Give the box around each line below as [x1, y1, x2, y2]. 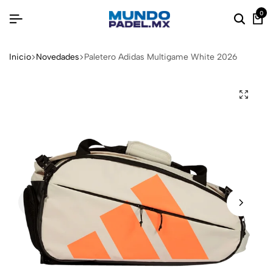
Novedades [36, 51, 79, 62]
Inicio [9, 51, 31, 62]
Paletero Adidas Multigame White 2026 [84, 51, 237, 62]
